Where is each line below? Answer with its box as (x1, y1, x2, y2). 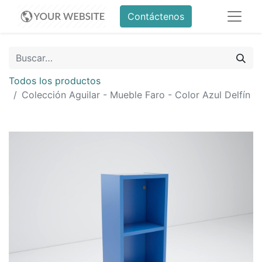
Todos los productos (9, 75, 101, 87)
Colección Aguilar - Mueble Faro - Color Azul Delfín (22, 89, 250, 101)
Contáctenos (127, 11, 184, 22)
